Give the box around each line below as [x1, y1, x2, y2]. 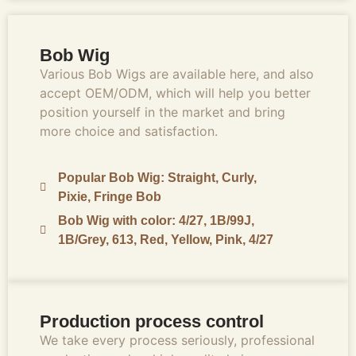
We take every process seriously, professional [40, 331, 315, 348]
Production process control [40, 311, 264, 331]
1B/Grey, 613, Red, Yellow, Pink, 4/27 [57, 232, 273, 246]
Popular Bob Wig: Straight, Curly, [57, 170, 257, 184]
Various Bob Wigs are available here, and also [40, 66, 314, 83]
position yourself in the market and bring [40, 104, 285, 121]
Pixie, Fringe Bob [57, 189, 161, 203]
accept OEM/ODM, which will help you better [40, 85, 311, 102]
